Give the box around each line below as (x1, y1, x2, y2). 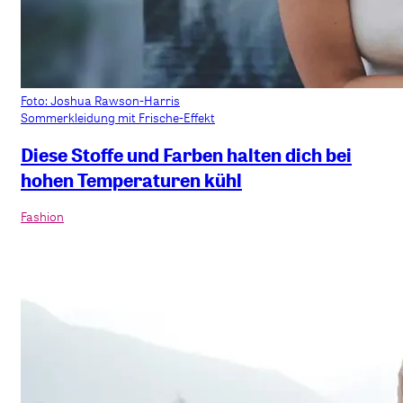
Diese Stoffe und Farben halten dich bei (21, 141, 352, 167)
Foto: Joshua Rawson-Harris (21, 92, 180, 110)
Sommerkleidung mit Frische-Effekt (21, 109, 215, 127)
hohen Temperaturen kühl (21, 166, 242, 193)
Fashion (21, 207, 64, 225)
